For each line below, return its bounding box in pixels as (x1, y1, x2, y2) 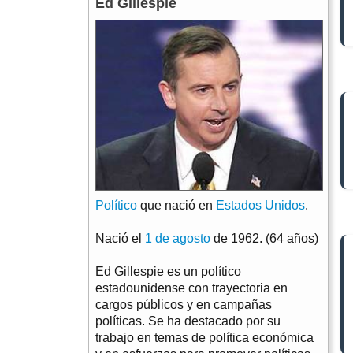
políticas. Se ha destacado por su (95, 314, 281, 329)
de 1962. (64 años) (210, 232, 318, 246)
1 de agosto (145, 232, 210, 246)
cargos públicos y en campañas (95, 298, 272, 312)
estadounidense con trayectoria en (95, 281, 288, 295)
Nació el (95, 232, 145, 246)
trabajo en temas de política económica (95, 331, 314, 345)
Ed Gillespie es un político (95, 265, 241, 279)
